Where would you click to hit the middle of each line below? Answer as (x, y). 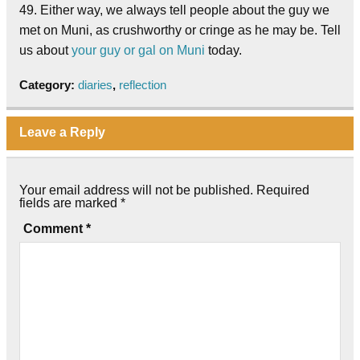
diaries (95, 84)
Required (283, 190)
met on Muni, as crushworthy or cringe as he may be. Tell (180, 30)
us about (45, 50)
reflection (143, 84)
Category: (49, 84)
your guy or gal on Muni (138, 50)
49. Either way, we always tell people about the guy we (174, 10)
